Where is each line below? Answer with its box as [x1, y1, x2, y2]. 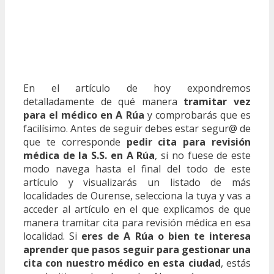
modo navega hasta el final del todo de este [23, 161, 251, 176]
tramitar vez [183, 94, 251, 108]
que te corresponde [23, 135, 127, 149]
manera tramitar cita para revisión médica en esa [23, 215, 251, 229]
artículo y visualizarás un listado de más [23, 175, 251, 189]
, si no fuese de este [155, 148, 251, 162]
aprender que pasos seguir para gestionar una [23, 242, 251, 256]
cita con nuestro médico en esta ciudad [23, 256, 221, 270]
